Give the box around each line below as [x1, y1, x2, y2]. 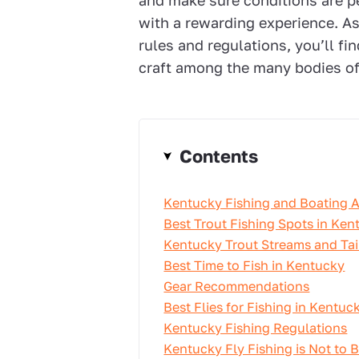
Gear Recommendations [163, 278, 310, 294]
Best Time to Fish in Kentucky [163, 257, 345, 273]
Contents [179, 145, 259, 167]
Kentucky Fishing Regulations [163, 320, 348, 336]
